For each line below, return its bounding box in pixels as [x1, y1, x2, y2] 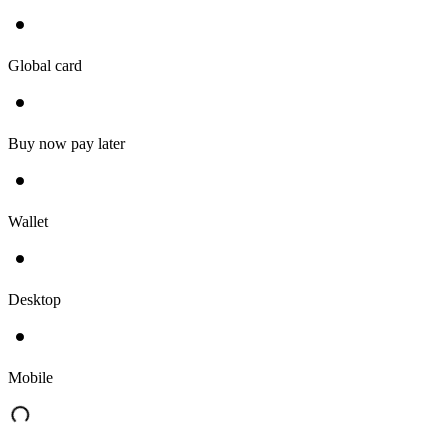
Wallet [8, 212, 48, 230]
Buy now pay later [8, 134, 125, 152]
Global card [8, 56, 82, 74]
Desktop [8, 290, 61, 308]
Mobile [8, 368, 53, 386]
